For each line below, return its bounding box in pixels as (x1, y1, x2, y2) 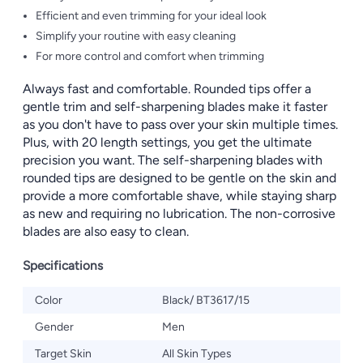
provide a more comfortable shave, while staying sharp (23, 188, 336, 203)
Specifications (23, 258, 103, 273)
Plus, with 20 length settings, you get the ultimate (23, 135, 312, 150)
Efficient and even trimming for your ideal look (36, 9, 267, 23)
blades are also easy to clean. (23, 224, 189, 239)
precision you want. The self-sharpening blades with (23, 152, 322, 168)
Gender (35, 320, 74, 334)
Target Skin (35, 347, 92, 361)
